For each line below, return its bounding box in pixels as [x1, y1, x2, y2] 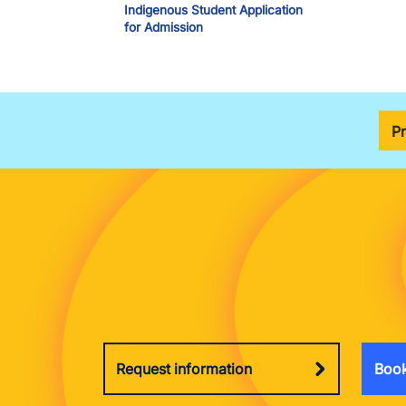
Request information [116, 360, 252, 378]
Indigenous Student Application [124, 3, 303, 17]
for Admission [124, 20, 203, 34]
